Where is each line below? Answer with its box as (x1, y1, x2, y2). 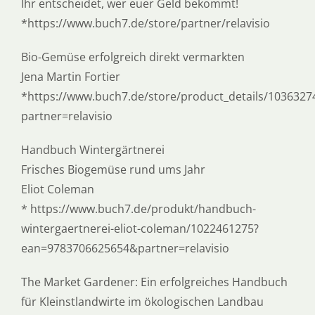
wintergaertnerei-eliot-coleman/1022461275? (20, 220, 259, 236)
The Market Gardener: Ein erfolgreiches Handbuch (20, 274, 288, 290)
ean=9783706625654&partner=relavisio (20, 240, 229, 256)
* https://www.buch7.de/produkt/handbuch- (20, 200, 256, 217)
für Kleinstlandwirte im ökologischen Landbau (20, 293, 264, 309)
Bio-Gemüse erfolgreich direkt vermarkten (20, 49, 245, 65)
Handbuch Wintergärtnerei (20, 141, 165, 157)
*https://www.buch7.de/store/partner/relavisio (20, 15, 270, 31)
